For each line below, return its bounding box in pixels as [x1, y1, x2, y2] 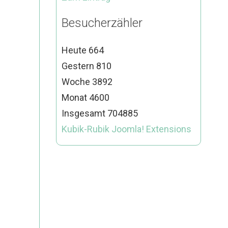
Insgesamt [61, 107, 107, 119]
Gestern [61, 60, 96, 71]
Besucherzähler [61, 15, 142, 30]
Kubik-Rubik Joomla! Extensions [61, 123, 191, 134]
